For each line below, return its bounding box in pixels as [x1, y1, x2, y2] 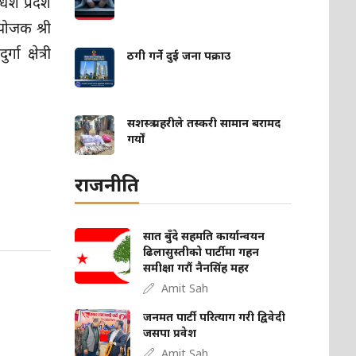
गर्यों [127, 131, 145, 147]
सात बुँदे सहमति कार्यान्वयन [143, 228, 265, 244]
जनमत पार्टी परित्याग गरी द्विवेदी [143, 309, 286, 325]
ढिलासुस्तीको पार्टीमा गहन [143, 244, 260, 260]
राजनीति [75, 171, 140, 198]
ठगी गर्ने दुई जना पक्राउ [127, 48, 231, 64]
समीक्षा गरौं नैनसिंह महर [143, 260, 250, 276]
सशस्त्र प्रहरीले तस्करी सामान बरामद [127, 115, 281, 131]
